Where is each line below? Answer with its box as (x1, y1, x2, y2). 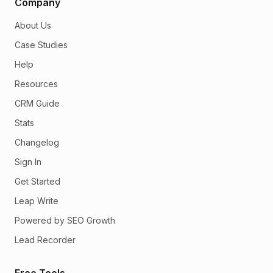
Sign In (15, 156, 41, 167)
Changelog (15, 136, 59, 147)
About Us (15, 19, 51, 30)
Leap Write (15, 195, 58, 206)
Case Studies (15, 39, 68, 50)
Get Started (15, 175, 60, 186)
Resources (15, 78, 58, 89)
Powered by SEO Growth (15, 214, 115, 225)
